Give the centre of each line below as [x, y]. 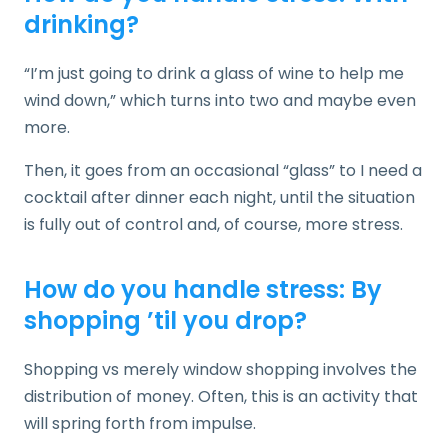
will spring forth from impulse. [140, 423]
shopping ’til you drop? [165, 320]
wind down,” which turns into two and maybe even [220, 100]
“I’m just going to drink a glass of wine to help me [214, 73]
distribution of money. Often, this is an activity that [221, 396]
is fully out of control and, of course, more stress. [213, 224]
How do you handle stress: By [203, 289]
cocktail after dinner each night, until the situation [219, 197]
